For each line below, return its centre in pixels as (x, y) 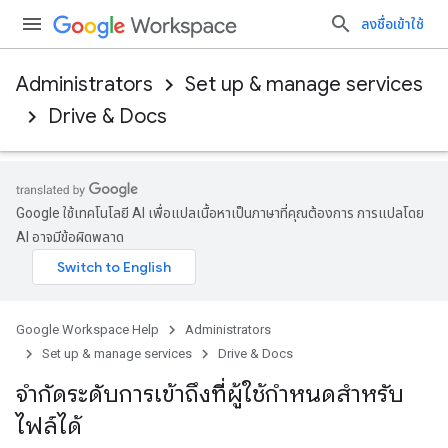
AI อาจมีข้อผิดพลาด (70, 237)
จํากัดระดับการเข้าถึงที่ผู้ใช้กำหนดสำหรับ (210, 394)
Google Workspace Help (87, 329)
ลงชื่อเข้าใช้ (392, 24)
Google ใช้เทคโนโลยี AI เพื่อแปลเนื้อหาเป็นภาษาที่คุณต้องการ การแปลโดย (220, 213)
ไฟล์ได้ (49, 426)
